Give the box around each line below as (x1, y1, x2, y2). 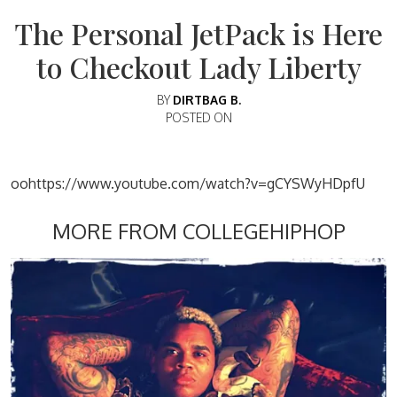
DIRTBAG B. (172, 91, 241, 107)
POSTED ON (165, 109, 232, 125)
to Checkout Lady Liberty (35, 47, 362, 86)
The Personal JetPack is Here (14, 13, 383, 52)
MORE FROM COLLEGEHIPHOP (51, 217, 346, 245)
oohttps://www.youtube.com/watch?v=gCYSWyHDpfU (11, 174, 365, 192)
